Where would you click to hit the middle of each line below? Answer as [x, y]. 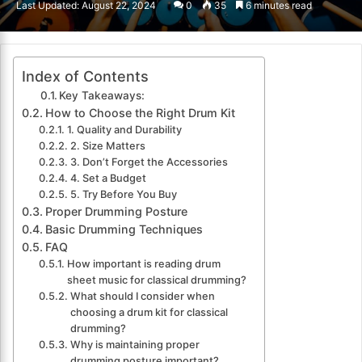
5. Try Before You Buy [123, 195]
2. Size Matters [107, 146]
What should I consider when [142, 297]
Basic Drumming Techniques [124, 229]
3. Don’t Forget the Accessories [149, 162]
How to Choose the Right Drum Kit [140, 113]
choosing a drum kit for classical [149, 313]
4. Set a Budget [108, 179]
